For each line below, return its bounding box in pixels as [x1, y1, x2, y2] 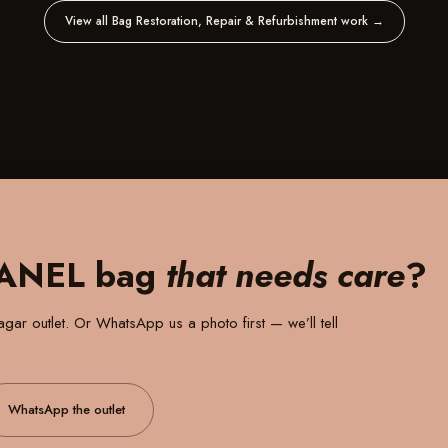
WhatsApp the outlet [8, 400, 125, 419]
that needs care [166, 251, 405, 300]
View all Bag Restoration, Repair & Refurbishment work [64, 12, 372, 30]
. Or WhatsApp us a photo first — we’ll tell [65, 312, 338, 334]
